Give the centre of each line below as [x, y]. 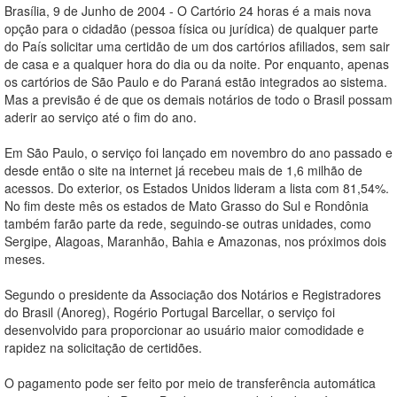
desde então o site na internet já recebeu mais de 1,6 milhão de [183, 171]
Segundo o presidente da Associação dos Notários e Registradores [193, 295]
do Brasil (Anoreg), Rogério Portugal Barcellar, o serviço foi [170, 312]
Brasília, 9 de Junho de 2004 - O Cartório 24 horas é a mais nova [188, 11]
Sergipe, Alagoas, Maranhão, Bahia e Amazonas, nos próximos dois [195, 241]
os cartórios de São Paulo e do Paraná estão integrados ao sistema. [196, 82]
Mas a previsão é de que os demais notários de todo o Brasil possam [198, 100]
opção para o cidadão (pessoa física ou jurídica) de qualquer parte [191, 29]
